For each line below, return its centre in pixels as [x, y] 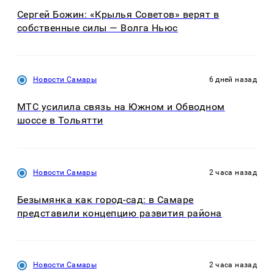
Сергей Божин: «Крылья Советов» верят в [118, 14]
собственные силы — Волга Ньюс [98, 28]
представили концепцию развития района [120, 213]
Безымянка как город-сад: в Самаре [106, 199]
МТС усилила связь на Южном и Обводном [121, 107]
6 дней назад [233, 80]
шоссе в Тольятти [60, 120]
